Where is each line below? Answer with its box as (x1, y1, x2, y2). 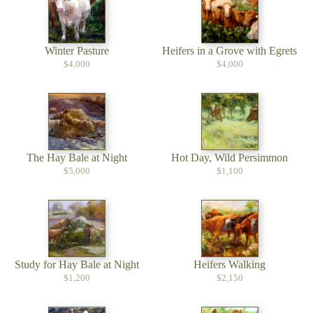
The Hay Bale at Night (26, 152, 127, 163)
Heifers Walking (194, 259, 265, 270)
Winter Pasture (44, 45, 109, 57)
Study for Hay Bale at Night (14, 259, 139, 270)
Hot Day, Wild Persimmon (171, 152, 288, 163)
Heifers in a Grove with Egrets (162, 45, 297, 57)
